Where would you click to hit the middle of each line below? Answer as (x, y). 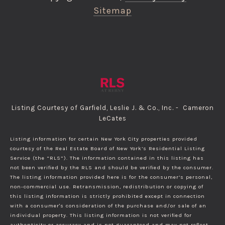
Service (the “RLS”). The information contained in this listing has (107, 158)
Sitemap (113, 11)
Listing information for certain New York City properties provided (104, 139)
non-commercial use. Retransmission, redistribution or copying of (107, 187)
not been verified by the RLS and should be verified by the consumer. (112, 168)
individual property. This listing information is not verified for (101, 215)
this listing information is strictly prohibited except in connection (107, 196)
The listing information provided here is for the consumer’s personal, (111, 177)
